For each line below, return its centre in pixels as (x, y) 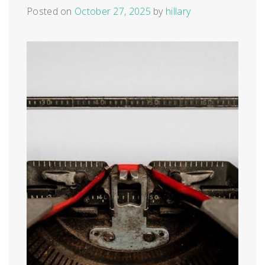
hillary (178, 12)
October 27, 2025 (113, 12)
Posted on (51, 12)
